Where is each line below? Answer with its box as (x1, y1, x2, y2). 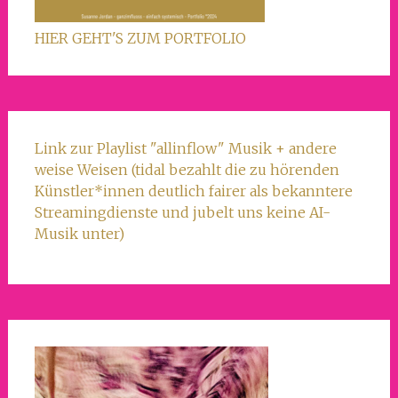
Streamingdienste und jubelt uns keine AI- (34, 203, 330, 221)
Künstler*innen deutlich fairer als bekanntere (34, 181, 353, 200)
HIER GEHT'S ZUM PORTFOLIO (34, 28, 246, 47)
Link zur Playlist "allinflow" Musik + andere (34, 139, 337, 157)
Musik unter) (34, 224, 124, 243)
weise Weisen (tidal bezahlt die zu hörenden (34, 160, 339, 179)
